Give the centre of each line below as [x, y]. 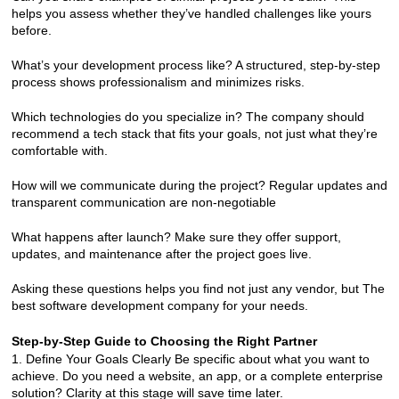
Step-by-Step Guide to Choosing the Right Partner [164, 341]
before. [31, 30]
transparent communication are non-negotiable [143, 202]
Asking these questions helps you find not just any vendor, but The [198, 288]
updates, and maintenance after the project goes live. [161, 253]
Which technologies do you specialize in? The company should [187, 116]
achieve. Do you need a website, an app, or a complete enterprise [197, 375]
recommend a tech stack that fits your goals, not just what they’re [194, 133]
